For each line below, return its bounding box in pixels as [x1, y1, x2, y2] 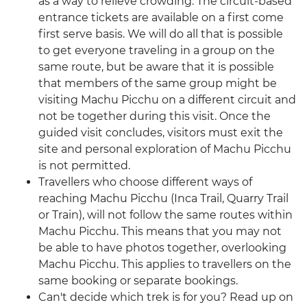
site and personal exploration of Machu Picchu [38, 143, 291, 156]
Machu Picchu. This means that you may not [38, 225, 282, 238]
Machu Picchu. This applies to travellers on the [38, 258, 291, 271]
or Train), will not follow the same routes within [38, 208, 293, 222]
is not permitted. [38, 159, 130, 173]
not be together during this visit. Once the [38, 110, 271, 123]
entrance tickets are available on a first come [38, 11, 284, 25]
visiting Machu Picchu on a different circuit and [38, 93, 296, 107]
